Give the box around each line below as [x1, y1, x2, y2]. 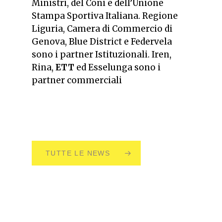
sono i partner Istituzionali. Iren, [32, 49, 171, 60]
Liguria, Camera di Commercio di [32, 23, 172, 35]
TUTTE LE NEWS [46, 149, 111, 157]
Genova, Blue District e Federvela [32, 36, 172, 48]
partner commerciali [32, 75, 122, 86]
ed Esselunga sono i [74, 62, 161, 73]
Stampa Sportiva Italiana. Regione [32, 10, 178, 22]
